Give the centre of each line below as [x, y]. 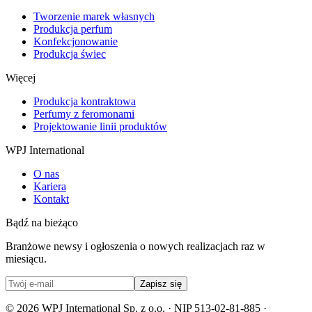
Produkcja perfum [73, 29]
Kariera [50, 186]
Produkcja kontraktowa [85, 101]
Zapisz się [161, 283]
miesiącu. [26, 258]
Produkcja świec [70, 54]
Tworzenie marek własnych [94, 16]
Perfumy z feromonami [84, 114]
